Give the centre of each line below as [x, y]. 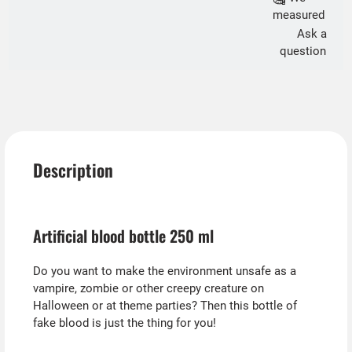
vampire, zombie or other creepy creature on [148, 289]
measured [298, 15]
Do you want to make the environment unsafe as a [164, 271]
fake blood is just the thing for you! [124, 323]
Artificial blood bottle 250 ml [123, 235]
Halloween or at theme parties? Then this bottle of [165, 306]
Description [73, 170]
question [303, 51]
